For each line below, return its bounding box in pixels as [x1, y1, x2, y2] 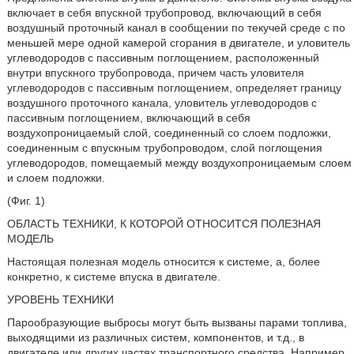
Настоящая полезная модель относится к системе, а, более [6, 255, 320, 268]
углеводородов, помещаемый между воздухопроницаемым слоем [6, 156, 352, 169]
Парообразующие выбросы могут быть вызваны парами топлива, [6, 316, 347, 329]
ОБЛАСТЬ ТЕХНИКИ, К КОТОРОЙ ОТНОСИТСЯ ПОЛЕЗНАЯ [6, 217, 321, 230]
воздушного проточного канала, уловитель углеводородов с [6, 96, 317, 109]
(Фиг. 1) [6, 194, 45, 207]
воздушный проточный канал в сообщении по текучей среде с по [6, 21, 345, 34]
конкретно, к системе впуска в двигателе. [6, 270, 220, 283]
